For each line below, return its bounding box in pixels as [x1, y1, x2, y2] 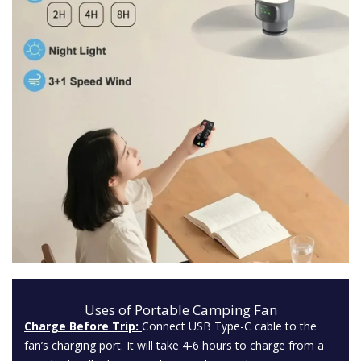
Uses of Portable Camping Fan [84, 301, 277, 319]
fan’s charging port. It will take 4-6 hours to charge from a [24, 338, 324, 353]
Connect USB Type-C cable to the [142, 318, 317, 334]
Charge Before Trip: [24, 318, 139, 334]
